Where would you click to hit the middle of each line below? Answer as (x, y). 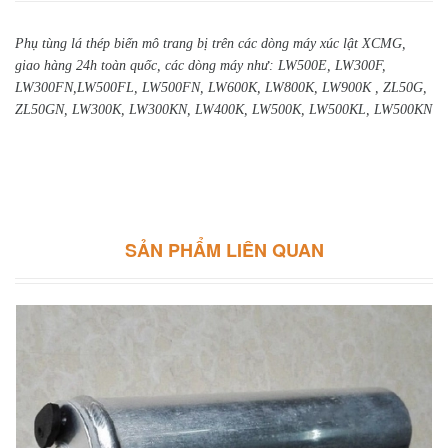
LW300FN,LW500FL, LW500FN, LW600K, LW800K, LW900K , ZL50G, (221, 87)
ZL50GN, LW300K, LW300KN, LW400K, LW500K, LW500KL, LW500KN (223, 109)
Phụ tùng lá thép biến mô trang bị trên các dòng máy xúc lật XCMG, (210, 43)
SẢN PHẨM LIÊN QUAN (224, 250)
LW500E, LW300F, (332, 65)
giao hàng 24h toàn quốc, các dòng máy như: (146, 65)
